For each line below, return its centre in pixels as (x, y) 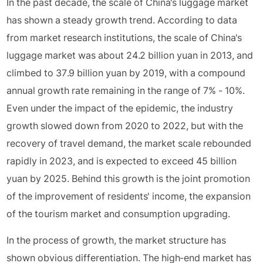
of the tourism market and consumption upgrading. (119, 214)
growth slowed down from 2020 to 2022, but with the (125, 126)
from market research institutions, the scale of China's (124, 38)
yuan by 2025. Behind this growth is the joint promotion (129, 178)
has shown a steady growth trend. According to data (122, 20)
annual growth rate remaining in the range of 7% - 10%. (126, 90)
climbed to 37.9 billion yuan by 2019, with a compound (126, 73)
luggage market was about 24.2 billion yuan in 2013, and (130, 55)
